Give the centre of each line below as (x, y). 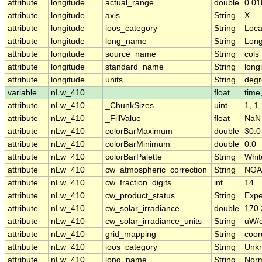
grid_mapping (131, 235)
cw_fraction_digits (138, 183)
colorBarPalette (134, 157)
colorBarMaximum (139, 132)
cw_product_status (140, 196)
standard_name (135, 67)
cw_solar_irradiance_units (154, 222)
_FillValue (123, 119)
